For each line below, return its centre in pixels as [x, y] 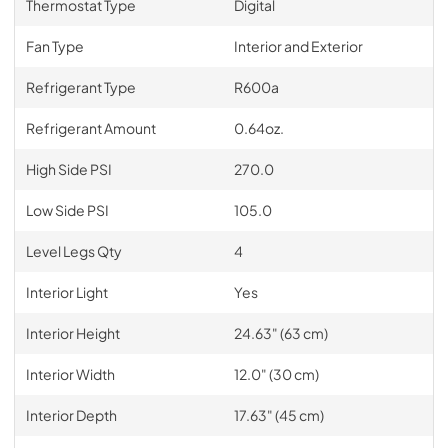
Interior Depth [71, 414]
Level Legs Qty [73, 250]
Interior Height [72, 332]
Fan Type [54, 45]
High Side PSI [68, 168]
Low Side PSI [67, 209]
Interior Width [70, 373]
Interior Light [66, 291]
